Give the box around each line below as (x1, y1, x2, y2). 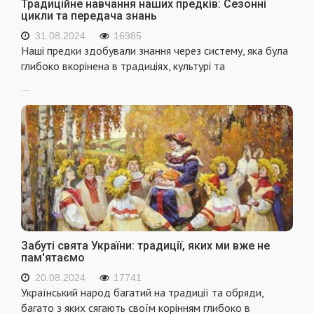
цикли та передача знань (21, 8, 157, 22)
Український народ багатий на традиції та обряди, (21, 285, 264, 300)
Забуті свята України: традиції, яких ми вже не (21, 239, 270, 253)
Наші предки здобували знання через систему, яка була (21, 43, 288, 57)
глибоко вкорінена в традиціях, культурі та (21, 58, 225, 73)
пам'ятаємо (21, 251, 85, 265)
